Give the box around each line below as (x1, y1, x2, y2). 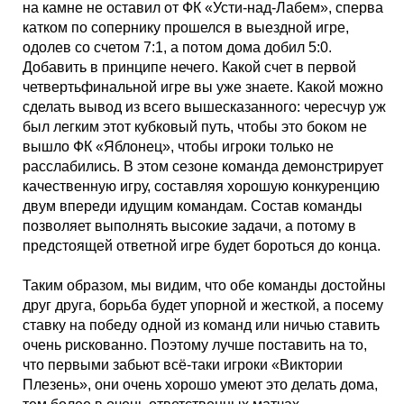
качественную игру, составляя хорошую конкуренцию (23, 179, 380, 194)
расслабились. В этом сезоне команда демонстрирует (23, 159, 383, 174)
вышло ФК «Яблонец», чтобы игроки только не (23, 139, 334, 154)
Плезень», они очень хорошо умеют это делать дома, (23, 377, 378, 392)
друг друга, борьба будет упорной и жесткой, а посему (23, 298, 383, 313)
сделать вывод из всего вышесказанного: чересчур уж (23, 99, 386, 115)
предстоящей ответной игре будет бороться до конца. (23, 238, 381, 253)
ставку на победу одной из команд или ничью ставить (23, 317, 380, 333)
